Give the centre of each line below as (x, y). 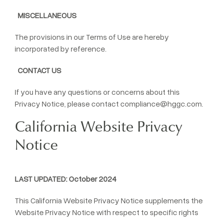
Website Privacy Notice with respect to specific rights (107, 212)
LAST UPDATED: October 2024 (66, 179)
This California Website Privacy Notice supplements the (109, 200)
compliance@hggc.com (161, 104)
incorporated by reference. (61, 49)
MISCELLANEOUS (47, 15)
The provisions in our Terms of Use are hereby (92, 37)
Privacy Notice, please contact (68, 104)
